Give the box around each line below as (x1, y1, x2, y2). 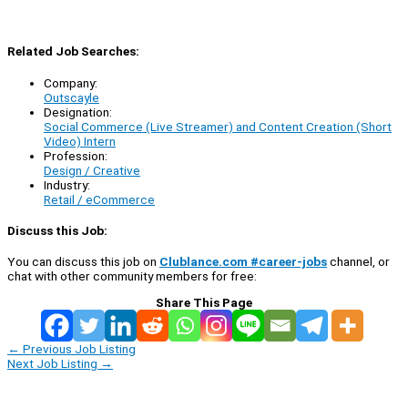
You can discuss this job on (7, 254, 159, 269)
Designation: (44, 104, 112, 119)
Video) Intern (44, 133, 116, 148)
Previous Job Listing (20, 342, 136, 356)
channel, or (327, 254, 390, 269)
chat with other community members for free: (7, 269, 257, 283)
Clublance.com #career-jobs (159, 254, 327, 269)
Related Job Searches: (7, 44, 139, 59)
